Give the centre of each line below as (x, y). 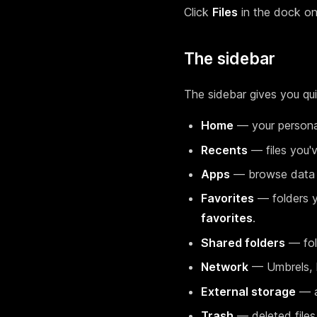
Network (225, 267)
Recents (224, 150)
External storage (248, 291)
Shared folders (243, 242)
